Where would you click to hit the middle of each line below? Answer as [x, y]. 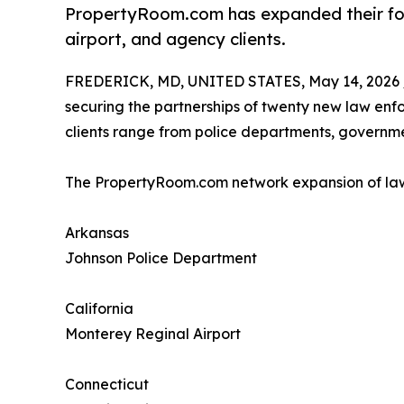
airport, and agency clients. [175, 39]
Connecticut [107, 385]
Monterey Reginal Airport [153, 334]
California [99, 309]
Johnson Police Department [161, 258]
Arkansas [97, 233]
